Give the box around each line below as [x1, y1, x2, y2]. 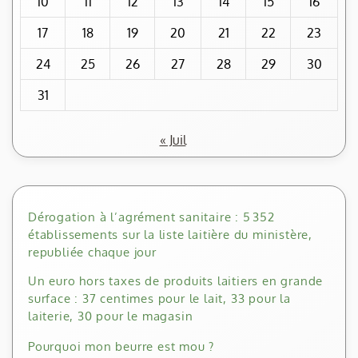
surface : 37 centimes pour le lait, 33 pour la [28, 291, 291, 307]
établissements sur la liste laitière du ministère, [28, 227, 312, 243]
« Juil [159, 132, 186, 149]
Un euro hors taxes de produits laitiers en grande [28, 273, 324, 289]
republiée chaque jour [28, 245, 157, 261]
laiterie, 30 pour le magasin [28, 308, 193, 324]
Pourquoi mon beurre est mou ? [28, 339, 215, 355]
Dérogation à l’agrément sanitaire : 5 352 [28, 209, 275, 225]
